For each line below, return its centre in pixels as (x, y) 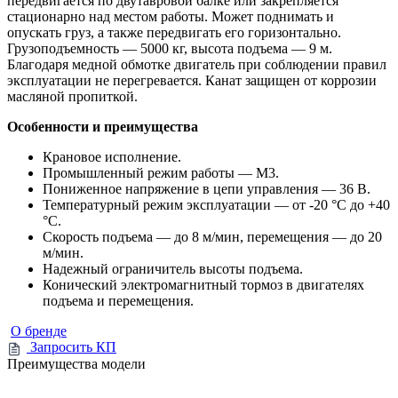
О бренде (39, 331)
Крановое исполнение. (112, 157)
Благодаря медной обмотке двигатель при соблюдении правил (197, 65)
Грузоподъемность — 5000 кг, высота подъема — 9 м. (170, 49)
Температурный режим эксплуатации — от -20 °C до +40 (216, 205)
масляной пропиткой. (72, 97)
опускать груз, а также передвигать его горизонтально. (174, 33)
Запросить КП (73, 347)
